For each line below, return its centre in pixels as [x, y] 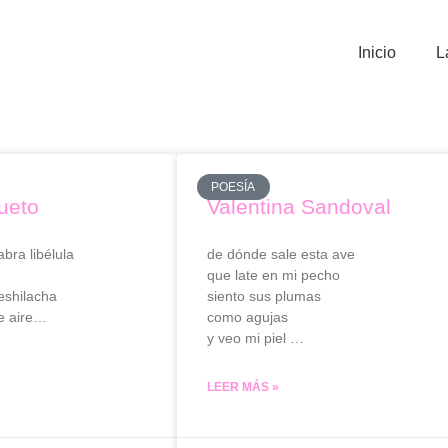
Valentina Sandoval [299, 206]
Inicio [376, 52]
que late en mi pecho [273, 275]
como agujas [247, 317]
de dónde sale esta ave [281, 254]
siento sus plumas [264, 296]
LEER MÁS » [243, 387]
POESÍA [233, 187]
